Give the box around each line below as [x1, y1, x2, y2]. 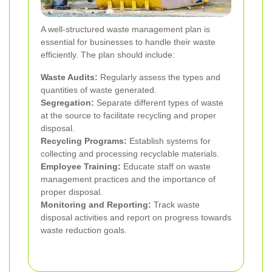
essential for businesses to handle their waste [41, 36, 216, 47]
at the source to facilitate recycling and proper [41, 110, 216, 120]
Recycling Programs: [41, 135, 127, 146]
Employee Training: [41, 161, 121, 171]
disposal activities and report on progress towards [41, 212, 231, 222]
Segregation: [41, 97, 94, 107]
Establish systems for [127, 135, 211, 146]
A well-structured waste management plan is [41, 24, 210, 34]
